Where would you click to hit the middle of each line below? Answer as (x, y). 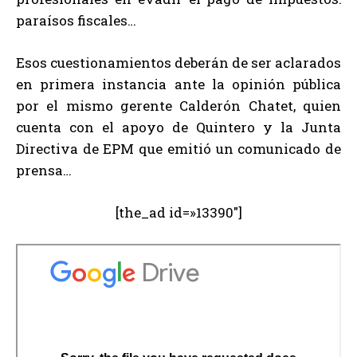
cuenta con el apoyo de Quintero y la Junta (178, 127)
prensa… (44, 171)
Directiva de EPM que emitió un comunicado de (178, 149)
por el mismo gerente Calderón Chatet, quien (178, 106)
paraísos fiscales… (76, 21)
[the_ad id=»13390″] (178, 213)
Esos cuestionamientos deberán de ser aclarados (178, 63)
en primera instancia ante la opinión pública (178, 84)
